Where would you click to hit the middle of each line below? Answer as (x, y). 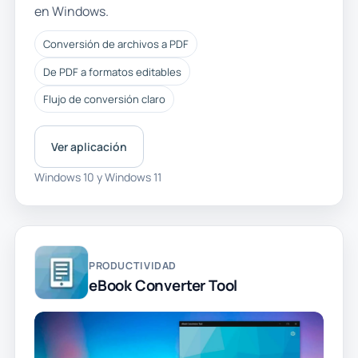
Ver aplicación (89, 146)
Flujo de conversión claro (104, 99)
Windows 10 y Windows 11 (97, 177)
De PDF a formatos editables (112, 72)
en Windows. (71, 11)
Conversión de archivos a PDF (115, 44)
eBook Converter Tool (163, 285)
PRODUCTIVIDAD (133, 265)
